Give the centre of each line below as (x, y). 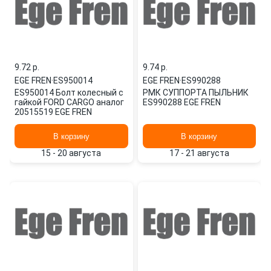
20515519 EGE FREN (53, 112)
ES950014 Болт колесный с (69, 93)
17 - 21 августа (199, 153)
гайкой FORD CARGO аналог (69, 102)
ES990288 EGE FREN (181, 102)
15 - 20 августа (71, 153)
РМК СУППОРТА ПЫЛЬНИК (195, 93)
